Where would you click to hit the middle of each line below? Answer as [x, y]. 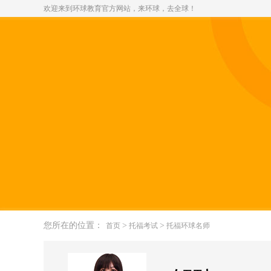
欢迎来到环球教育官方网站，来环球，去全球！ [120, 8]
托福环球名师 [188, 226]
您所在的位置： [73, 225]
